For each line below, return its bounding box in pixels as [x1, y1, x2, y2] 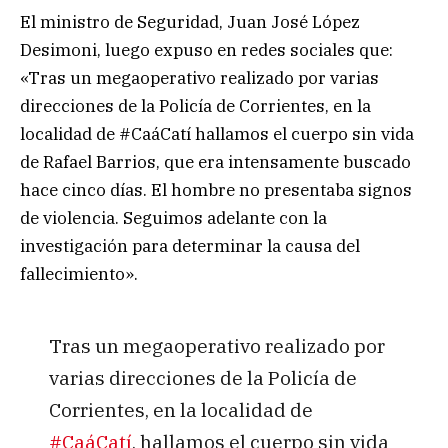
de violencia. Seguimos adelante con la [20, 207, 327, 230]
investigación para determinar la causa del [20, 235, 360, 258]
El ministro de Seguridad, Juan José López [20, 11, 360, 34]
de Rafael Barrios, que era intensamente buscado [20, 151, 411, 174]
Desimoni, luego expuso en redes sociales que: [20, 39, 393, 62]
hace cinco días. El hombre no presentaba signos [20, 179, 412, 202]
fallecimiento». [20, 263, 138, 286]
